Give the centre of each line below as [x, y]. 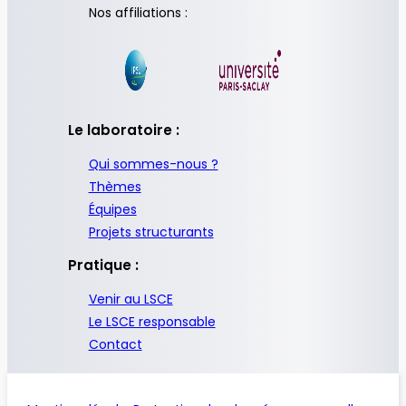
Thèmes [115, 186]
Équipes [112, 209]
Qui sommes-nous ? [153, 164]
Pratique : [104, 266]
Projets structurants [151, 232]
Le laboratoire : [124, 130]
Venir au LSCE [130, 299]
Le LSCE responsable [152, 321]
